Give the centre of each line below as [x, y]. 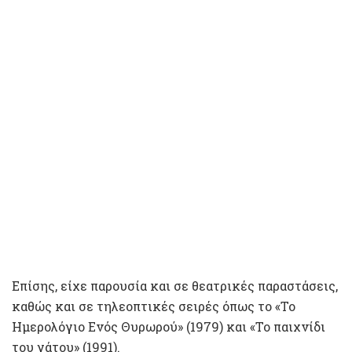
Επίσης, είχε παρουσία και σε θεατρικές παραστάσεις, [175, 285]
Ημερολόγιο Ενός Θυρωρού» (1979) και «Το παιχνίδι [169, 326]
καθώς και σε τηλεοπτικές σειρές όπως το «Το [154, 306]
